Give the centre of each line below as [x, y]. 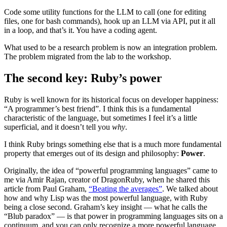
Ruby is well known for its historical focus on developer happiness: [111, 99]
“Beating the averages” [125, 188]
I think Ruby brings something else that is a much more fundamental [113, 144]
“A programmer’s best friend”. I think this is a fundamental [98, 108]
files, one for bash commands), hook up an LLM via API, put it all [110, 21]
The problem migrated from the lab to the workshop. [88, 56]
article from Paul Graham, [46, 188]
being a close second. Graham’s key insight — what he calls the [106, 207]
